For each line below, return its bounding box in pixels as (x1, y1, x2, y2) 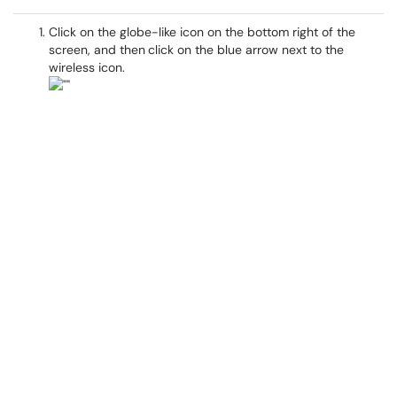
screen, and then (49, 42, 145, 58)
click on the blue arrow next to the (148, 42, 344, 58)
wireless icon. (49, 59, 125, 75)
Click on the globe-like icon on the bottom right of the (49, 24, 355, 40)
